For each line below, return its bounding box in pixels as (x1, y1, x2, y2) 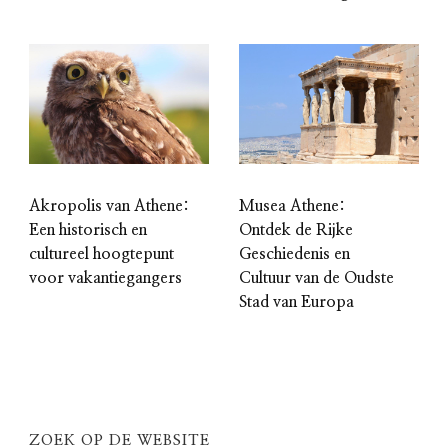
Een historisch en (29, 222, 147, 239)
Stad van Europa (239, 294, 354, 311)
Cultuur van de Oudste (239, 270, 394, 287)
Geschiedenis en (239, 246, 350, 263)
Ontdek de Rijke (239, 222, 353, 239)
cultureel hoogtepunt (29, 246, 174, 263)
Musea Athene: (239, 198, 345, 215)
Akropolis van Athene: (29, 198, 189, 215)
